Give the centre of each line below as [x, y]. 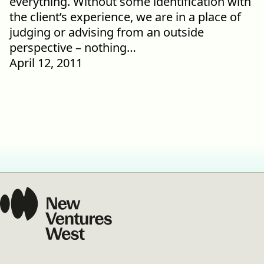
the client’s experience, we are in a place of [125, 17]
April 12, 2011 [46, 63]
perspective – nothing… [73, 48]
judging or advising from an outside [107, 32]
